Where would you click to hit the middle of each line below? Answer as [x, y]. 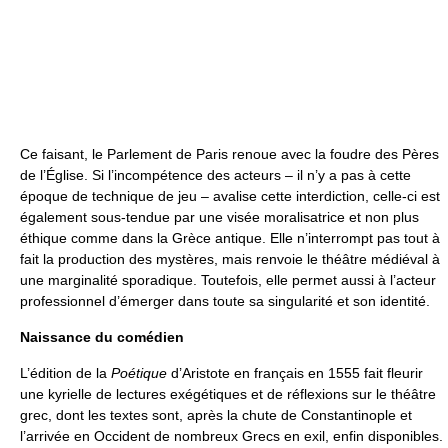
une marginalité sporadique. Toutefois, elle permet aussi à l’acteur [228, 279]
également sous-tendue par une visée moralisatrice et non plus [219, 216]
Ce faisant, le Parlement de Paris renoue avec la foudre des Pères [229, 153]
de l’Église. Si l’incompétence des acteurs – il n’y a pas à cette [215, 174]
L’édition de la [65, 372]
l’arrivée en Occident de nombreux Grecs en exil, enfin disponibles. [231, 435]
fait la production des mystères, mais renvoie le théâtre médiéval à [230, 258]
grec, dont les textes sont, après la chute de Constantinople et [216, 414]
